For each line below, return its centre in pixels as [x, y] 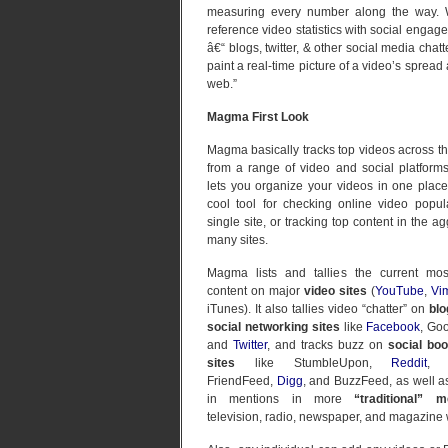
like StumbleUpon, [313, 363]
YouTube [399, 291]
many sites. [237, 240]
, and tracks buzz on [327, 345]
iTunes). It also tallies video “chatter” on [318, 309]
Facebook [393, 327]
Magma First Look [258, 117]
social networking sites [273, 327]
